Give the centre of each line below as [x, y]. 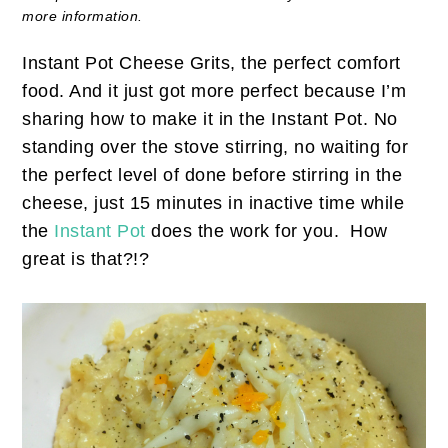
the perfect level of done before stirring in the [212, 175]
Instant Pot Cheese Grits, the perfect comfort [211, 63]
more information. [82, 16]
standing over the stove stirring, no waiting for [215, 147]
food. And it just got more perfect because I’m [214, 91]
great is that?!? [86, 259]
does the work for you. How [266, 231]
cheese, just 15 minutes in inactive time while [213, 203]
